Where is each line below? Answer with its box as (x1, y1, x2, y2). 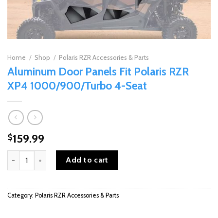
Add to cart (66, 155, 109, 165)
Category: (7, 192, 35, 200)
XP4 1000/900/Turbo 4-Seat (7, 78, 147, 92)
